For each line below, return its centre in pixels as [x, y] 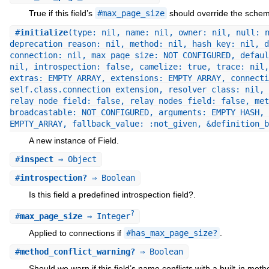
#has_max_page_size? [171, 233]
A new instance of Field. [74, 140]
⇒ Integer [106, 216]
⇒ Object [75, 159]
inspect [36, 159]
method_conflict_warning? [77, 252]
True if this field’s [62, 14]
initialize [44, 32]
